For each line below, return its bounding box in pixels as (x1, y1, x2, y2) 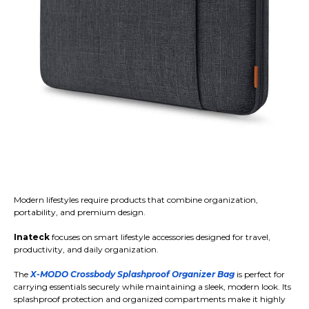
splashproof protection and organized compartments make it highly (14, 294, 286, 305)
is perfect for (235, 269, 285, 280)
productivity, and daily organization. (14, 244, 159, 255)
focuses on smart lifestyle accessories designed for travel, (50, 232, 270, 243)
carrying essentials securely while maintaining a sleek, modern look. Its (14, 281, 291, 292)
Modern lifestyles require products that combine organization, (14, 195, 258, 206)
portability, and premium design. (14, 207, 146, 218)
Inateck (14, 232, 50, 243)
